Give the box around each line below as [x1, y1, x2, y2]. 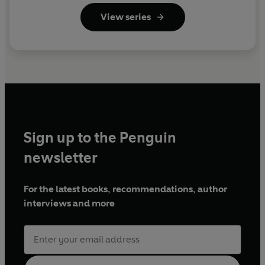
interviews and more [24, 198, 115, 209]
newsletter [24, 149, 98, 167]
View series [100, 11, 151, 22]
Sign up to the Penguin [24, 129, 176, 147]
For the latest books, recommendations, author [24, 183, 227, 195]
